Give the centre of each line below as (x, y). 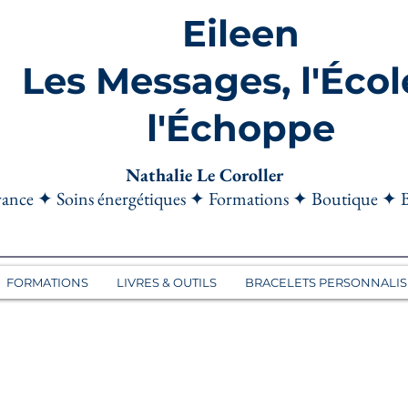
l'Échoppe (240, 128)
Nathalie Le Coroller (204, 175)
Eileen (240, 33)
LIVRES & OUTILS (166, 282)
